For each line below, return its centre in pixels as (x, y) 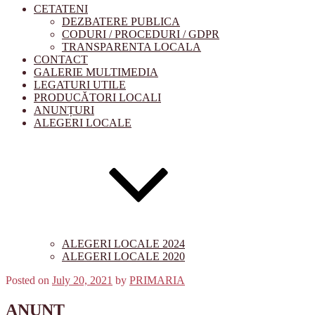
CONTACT (61, 59)
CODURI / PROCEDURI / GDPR (141, 34)
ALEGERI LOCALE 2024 (123, 244)
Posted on (27, 280)
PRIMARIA (157, 280)
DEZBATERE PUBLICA (121, 21)
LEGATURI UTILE (80, 85)
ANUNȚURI (64, 110)
